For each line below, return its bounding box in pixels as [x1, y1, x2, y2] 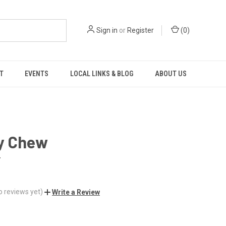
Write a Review [52, 188, 100, 196]
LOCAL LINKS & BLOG [70, 70, 134, 78]
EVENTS [25, 70, 49, 78]
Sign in [96, 26, 118, 34]
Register [127, 26, 154, 34]
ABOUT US [154, 70, 187, 78]
